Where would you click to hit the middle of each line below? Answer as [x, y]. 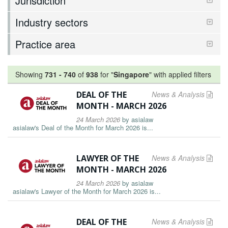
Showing [30, 74]
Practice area [45, 44]
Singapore [131, 74]
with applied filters [182, 74]
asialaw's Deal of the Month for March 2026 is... [83, 127]
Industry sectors [52, 22]
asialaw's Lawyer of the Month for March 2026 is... [87, 191]
